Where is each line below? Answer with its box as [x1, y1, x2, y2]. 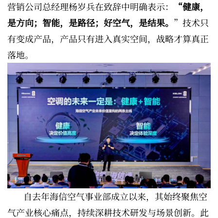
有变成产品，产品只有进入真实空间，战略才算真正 [7, 32, 209, 45]
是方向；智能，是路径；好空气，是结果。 [7, 16, 174, 29]
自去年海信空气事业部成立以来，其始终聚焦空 [23, 190, 207, 203]
